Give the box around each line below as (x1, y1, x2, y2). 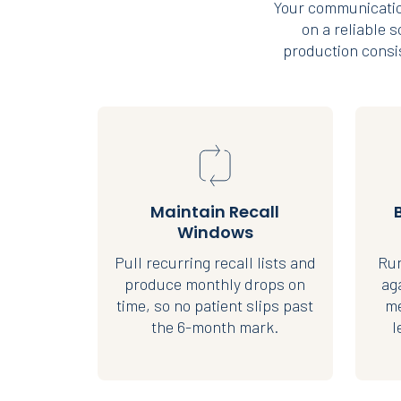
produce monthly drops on (124, 274, 306, 294)
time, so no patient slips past (116, 295, 314, 315)
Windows (176, 221, 253, 243)
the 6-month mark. (151, 317, 279, 337)
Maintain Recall (150, 200, 280, 223)
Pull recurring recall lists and (114, 252, 316, 272)
